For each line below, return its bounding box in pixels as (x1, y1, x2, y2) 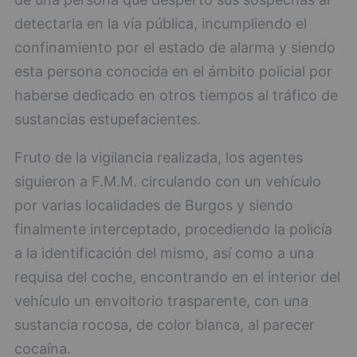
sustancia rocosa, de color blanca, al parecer (14, 316, 315, 334)
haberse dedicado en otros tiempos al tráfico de (14, 87, 338, 104)
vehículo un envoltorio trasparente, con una (14, 292, 308, 310)
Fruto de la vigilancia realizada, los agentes (14, 149, 303, 167)
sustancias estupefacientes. (14, 111, 201, 128)
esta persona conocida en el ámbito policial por (14, 63, 332, 80)
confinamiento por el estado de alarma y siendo (14, 39, 335, 57)
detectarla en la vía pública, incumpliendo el (14, 15, 307, 33)
